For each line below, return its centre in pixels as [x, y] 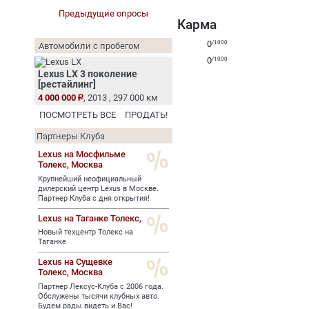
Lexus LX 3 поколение [88, 74]
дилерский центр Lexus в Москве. [98, 188]
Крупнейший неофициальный [90, 179]
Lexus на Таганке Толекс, [90, 218]
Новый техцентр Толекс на [86, 232]
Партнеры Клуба [71, 136]
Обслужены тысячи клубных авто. [99, 296]
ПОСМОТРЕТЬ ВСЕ [78, 115]
